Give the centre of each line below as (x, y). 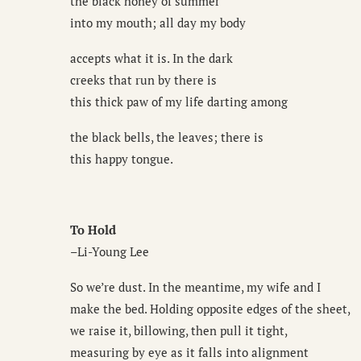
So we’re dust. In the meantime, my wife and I (195, 287)
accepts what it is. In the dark (151, 58)
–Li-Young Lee (110, 252)
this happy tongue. (122, 159)
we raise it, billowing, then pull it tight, (179, 331)
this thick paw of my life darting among (179, 102)
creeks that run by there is (143, 80)
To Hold (93, 230)
